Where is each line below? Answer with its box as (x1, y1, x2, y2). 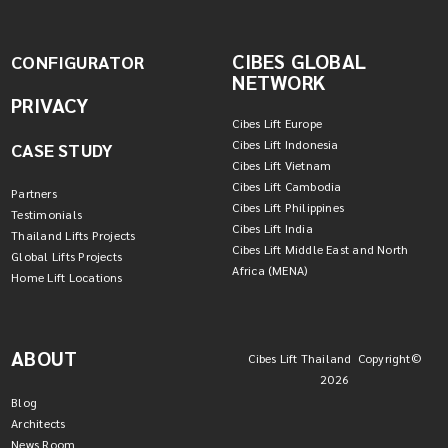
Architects (11, 415, 66, 432)
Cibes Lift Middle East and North (232, 241, 409, 258)
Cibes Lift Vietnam (232, 157, 332, 174)
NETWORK (232, 69, 325, 96)
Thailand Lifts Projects (11, 227, 136, 244)
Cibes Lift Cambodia (232, 178, 342, 195)
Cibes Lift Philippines (232, 199, 345, 216)
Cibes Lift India (232, 220, 313, 237)
